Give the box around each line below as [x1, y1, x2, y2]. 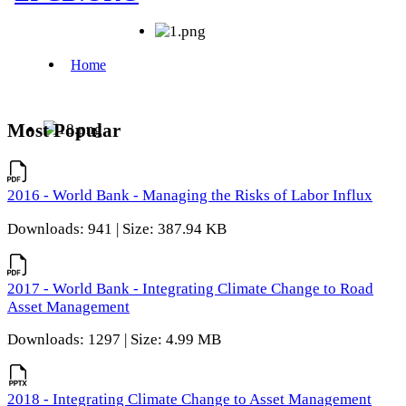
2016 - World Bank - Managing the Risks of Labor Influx [7, 187, 372, 205]
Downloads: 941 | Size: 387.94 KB [7, 219, 227, 237]
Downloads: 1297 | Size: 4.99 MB [7, 331, 221, 349]
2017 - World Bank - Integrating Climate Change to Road [7, 279, 373, 297]
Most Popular [7, 120, 121, 141]
